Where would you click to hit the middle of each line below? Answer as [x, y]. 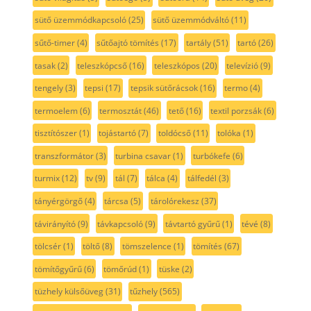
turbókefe [211, 155]
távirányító [55, 224]
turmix [47, 178]
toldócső [174, 133]
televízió [243, 65]
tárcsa [117, 201]
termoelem [56, 110]
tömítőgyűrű [58, 269]
